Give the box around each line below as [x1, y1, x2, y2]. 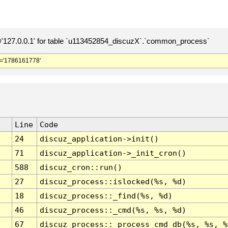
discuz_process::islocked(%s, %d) [39, 177, 186, 186]
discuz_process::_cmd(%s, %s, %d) [39, 206, 186, 215]
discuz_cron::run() [39, 163, 122, 172]
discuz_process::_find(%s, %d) [39, 191, 173, 201]
